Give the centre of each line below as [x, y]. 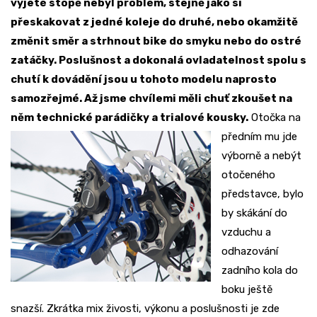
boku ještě [247, 290]
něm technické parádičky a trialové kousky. [129, 118]
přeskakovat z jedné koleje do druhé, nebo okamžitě [154, 22]
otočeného [248, 175]
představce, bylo [263, 194]
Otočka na [276, 118]
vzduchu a [246, 232]
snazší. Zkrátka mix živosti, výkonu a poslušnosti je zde [145, 309]
